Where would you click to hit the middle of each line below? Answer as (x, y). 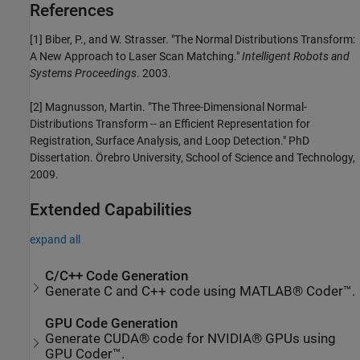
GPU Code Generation (112, 324)
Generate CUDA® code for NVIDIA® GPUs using (191, 339)
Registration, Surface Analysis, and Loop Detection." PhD (170, 141)
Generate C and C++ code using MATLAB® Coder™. (200, 292)
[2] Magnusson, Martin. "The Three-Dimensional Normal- (168, 107)
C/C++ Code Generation (117, 276)
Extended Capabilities (111, 210)
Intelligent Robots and (296, 57)
